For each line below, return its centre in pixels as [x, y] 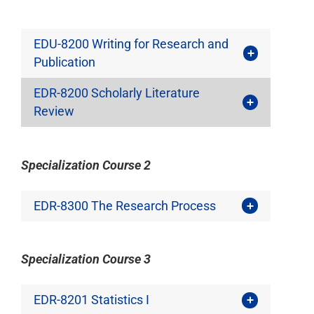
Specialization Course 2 [86, 165]
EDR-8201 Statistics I [91, 300]
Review [54, 111]
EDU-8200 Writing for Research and [131, 43]
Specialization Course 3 [86, 259]
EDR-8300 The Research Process [124, 205]
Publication [64, 62]
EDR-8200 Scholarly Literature [116, 93]
